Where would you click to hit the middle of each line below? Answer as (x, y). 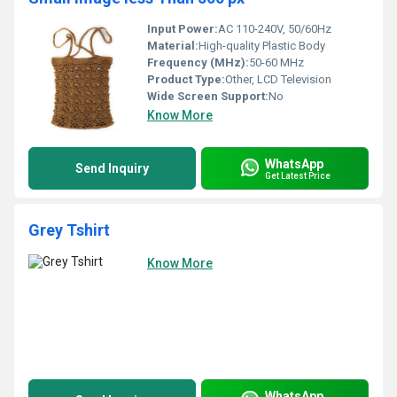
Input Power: (183, 29)
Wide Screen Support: (208, 96)
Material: (173, 46)
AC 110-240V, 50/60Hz (275, 29)
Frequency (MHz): (198, 62)
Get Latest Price (298, 175)
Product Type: (186, 79)
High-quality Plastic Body (262, 46)
